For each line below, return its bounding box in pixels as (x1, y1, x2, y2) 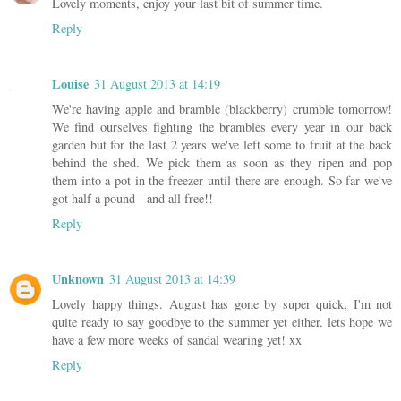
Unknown (52, 269, 104, 289)
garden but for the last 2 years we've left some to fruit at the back (52, 136, 392, 154)
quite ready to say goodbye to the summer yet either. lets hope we (52, 313, 392, 331)
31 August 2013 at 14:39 (109, 270, 235, 288)
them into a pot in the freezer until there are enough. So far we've (52, 172, 392, 190)
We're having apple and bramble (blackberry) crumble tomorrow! (52, 100, 392, 118)
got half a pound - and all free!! (52, 190, 213, 208)
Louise (52, 74, 89, 94)
